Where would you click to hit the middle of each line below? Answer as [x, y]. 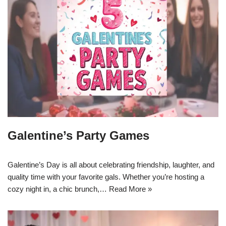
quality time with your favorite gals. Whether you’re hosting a [106, 177]
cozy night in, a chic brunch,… [58, 189]
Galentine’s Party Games [78, 136]
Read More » [130, 189]
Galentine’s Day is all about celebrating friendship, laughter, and [111, 165]
